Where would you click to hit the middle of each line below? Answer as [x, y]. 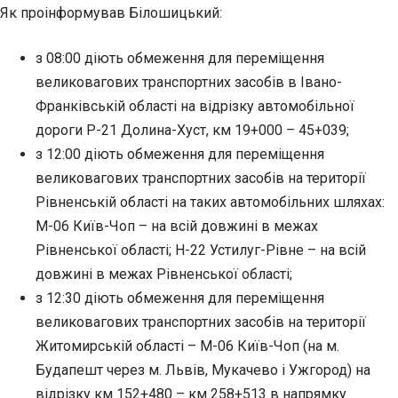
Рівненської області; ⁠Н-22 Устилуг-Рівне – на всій [201, 250]
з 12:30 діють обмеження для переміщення [180, 298]
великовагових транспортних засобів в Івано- [189, 82]
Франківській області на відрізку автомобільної [195, 106]
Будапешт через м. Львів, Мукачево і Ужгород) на [203, 370]
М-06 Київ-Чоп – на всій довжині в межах [177, 226]
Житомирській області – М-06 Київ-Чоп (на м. [187, 346]
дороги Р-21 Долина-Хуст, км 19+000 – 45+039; [192, 130]
